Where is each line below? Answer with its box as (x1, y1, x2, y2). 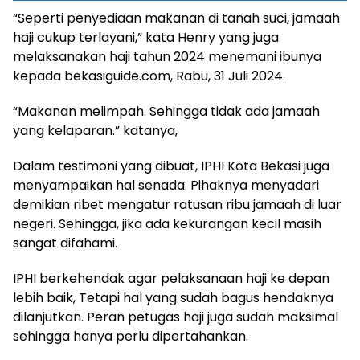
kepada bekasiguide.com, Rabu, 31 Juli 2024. (13, 67, 285, 86)
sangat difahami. (13, 234, 117, 253)
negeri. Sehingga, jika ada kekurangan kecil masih (13, 215, 321, 234)
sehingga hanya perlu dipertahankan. (13, 327, 248, 346)
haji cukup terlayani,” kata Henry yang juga (13, 28, 279, 47)
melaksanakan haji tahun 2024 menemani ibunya (13, 47, 321, 67)
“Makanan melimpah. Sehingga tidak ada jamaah (13, 102, 320, 121)
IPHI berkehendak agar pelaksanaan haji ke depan (13, 269, 329, 288)
